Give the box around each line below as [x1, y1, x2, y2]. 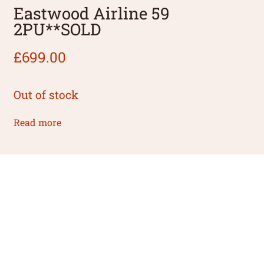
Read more [14, 115, 62, 128]
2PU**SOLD [14, 18, 101, 40]
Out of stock [14, 87, 79, 102]
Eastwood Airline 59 [14, 2, 170, 24]
